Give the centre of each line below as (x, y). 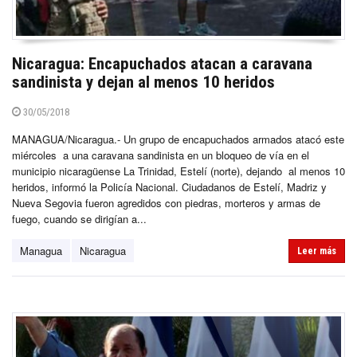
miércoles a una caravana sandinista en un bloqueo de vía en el (161, 155)
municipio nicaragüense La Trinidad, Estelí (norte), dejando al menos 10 (178, 171)
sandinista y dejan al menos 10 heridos (143, 82)
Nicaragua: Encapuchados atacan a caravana (162, 63)
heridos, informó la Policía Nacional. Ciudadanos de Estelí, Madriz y (169, 186)
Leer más (317, 251)
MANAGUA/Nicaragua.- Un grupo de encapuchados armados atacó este (178, 139)
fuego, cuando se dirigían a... (79, 218)
